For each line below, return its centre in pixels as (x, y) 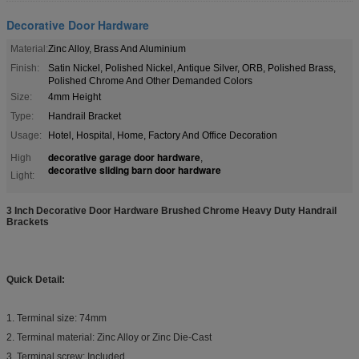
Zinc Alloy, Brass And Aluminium (117, 48)
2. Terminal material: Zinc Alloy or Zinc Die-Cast (114, 337)
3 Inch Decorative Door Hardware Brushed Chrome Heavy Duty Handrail (171, 210)
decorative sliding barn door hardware (135, 169)
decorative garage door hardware (124, 157)
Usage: (26, 135)
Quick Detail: (36, 279)
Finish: (25, 68)
